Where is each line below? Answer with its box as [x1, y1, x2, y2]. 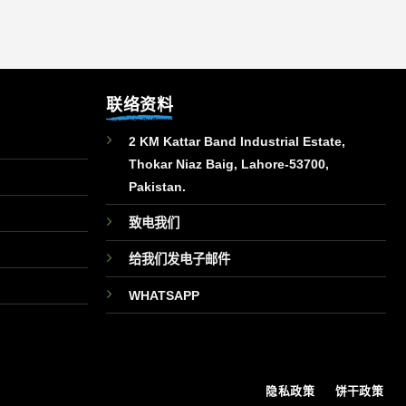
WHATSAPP [128, 287, 199, 303]
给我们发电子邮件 [128, 251, 230, 266]
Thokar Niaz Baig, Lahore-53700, [128, 156, 329, 171]
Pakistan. [128, 179, 186, 194]
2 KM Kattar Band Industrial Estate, [128, 133, 345, 149]
